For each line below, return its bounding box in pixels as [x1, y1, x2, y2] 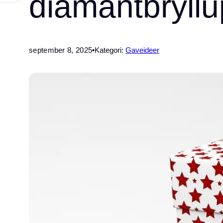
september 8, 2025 [28, 46, 93, 55]
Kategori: [95, 46, 126, 55]
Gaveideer [125, 46, 160, 55]
